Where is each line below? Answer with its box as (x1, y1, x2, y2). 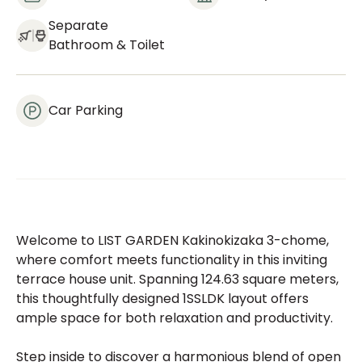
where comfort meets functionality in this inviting (16, 250, 327, 269)
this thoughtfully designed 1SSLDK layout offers (16, 289, 309, 308)
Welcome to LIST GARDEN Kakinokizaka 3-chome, (16, 231, 329, 250)
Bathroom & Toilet (48, 36, 165, 54)
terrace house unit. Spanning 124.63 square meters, (16, 270, 339, 288)
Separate (48, 16, 108, 35)
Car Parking (48, 101, 123, 120)
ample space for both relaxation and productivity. (16, 309, 333, 327)
